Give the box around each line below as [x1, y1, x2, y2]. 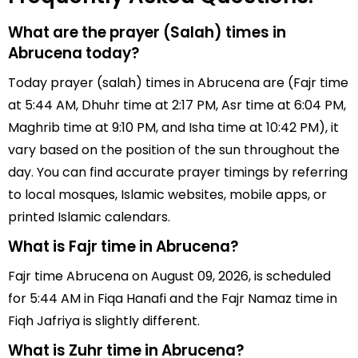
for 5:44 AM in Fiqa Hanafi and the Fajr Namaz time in [8, 289, 337, 308]
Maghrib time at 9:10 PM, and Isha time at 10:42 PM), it [8, 118, 339, 137]
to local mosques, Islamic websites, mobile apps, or [8, 185, 327, 204]
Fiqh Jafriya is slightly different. [8, 312, 200, 330]
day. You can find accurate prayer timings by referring [8, 163, 348, 181]
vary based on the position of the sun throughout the [8, 141, 340, 159]
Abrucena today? [8, 42, 139, 64]
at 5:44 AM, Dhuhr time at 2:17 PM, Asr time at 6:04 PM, [8, 96, 346, 114]
